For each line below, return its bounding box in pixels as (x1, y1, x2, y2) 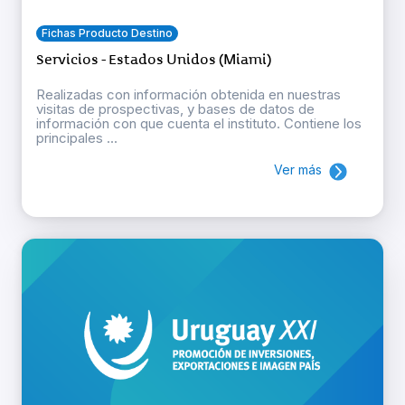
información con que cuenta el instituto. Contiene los (36, 115, 362, 133)
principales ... (36, 129, 118, 147)
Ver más (274, 162, 322, 178)
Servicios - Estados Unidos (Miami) (36, 51, 271, 70)
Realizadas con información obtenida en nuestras (36, 86, 341, 104)
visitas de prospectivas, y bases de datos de (36, 100, 315, 118)
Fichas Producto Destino (42, 26, 173, 41)
